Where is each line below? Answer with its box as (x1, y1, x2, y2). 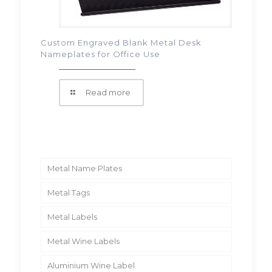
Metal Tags (47, 188, 90, 198)
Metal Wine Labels (47, 236, 120, 246)
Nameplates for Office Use (40, 49, 160, 59)
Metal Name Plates (47, 163, 122, 174)
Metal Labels (47, 212, 97, 222)
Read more (85, 87, 131, 98)
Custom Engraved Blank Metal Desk (40, 38, 202, 48)
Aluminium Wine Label (47, 260, 135, 271)
